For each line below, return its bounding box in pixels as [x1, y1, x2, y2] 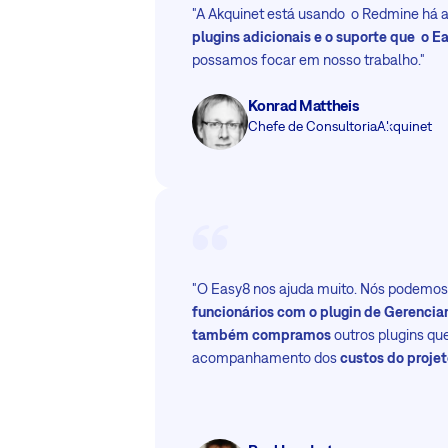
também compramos [192, 325, 332, 343]
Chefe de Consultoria [248, 118, 378, 135]
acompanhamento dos [192, 348, 341, 366]
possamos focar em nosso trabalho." [192, 51, 426, 69]
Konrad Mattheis [248, 96, 359, 115]
